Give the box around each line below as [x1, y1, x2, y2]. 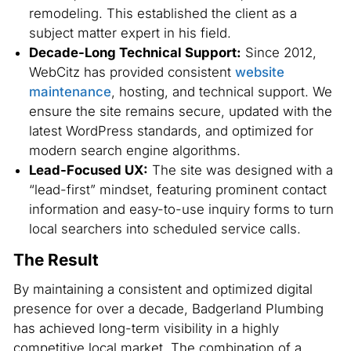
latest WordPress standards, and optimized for [28, 123, 313, 139]
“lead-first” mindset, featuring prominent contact [28, 182, 327, 198]
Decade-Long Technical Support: [28, 45, 241, 61]
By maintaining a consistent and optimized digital [13, 280, 313, 297]
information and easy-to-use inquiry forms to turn [28, 201, 334, 218]
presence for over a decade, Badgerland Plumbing [13, 300, 324, 317]
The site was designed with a [147, 162, 333, 179]
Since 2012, [241, 45, 317, 61]
